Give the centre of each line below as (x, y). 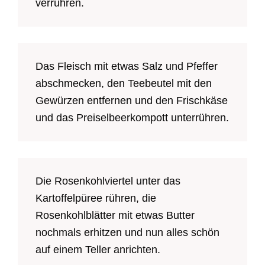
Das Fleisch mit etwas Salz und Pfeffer (127, 67)
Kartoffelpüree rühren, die (96, 198)
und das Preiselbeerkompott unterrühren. (132, 118)
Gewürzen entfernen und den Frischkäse (132, 101)
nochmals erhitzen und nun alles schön (127, 233)
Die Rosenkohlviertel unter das (108, 181)
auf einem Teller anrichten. (98, 250)
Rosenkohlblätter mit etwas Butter (115, 216)
